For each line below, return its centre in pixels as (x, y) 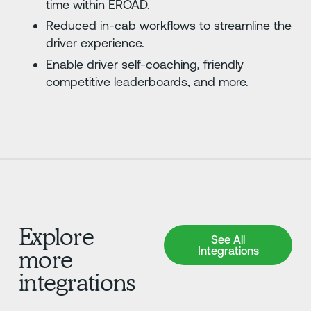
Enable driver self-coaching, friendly (145, 64)
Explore (56, 236)
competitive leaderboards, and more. (148, 81)
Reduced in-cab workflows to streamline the (169, 26)
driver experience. (95, 43)
